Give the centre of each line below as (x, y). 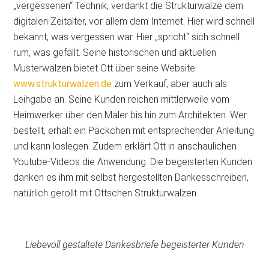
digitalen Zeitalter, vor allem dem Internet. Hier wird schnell (134, 21)
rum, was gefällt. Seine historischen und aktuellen (115, 53)
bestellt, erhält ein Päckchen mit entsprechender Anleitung (134, 131)
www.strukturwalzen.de (63, 84)
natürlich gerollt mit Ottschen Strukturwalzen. (106, 193)
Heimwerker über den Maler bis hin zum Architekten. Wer (130, 115)
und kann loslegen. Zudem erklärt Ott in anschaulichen (125, 146)
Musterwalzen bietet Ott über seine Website (104, 68)
